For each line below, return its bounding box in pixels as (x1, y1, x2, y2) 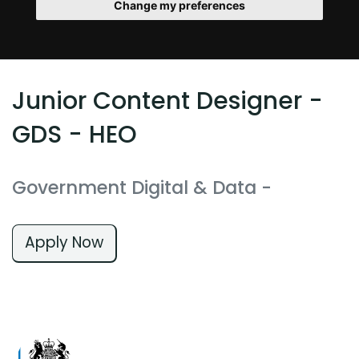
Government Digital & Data (12, 174, 256, 200)
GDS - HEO (12, 117, 137, 151)
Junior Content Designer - (12, 83, 323, 118)
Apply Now (25, 232, 103, 253)
